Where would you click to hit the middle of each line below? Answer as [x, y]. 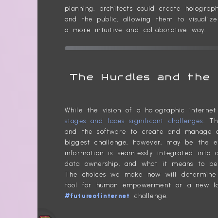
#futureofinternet [97, 196]
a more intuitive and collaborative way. [135, 30]
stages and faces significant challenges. [135, 121]
